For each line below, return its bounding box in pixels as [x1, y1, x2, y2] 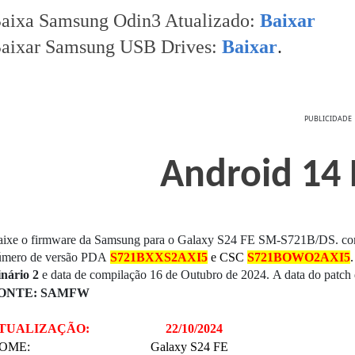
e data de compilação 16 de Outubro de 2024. [39, 268, 273, 281]
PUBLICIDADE [304, 113, 352, 124]
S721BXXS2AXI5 [110, 250, 208, 264]
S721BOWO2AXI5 [247, 250, 350, 264]
